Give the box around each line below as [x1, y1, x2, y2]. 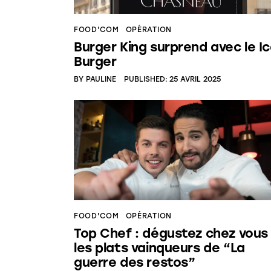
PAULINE [85, 75, 116, 84]
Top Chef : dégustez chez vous [74, 226, 268, 241]
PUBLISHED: [123, 75, 168, 84]
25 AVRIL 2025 [169, 75, 221, 84]
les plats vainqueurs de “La [74, 240, 245, 256]
